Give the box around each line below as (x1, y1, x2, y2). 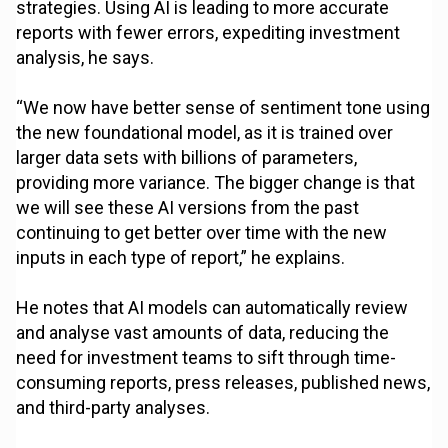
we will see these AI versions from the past (16, 197, 360, 219)
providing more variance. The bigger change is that (16, 172, 416, 194)
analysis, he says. (16, 47, 155, 69)
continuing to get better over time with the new (16, 222, 388, 244)
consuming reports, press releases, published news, (16, 372, 431, 394)
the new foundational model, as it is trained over (16, 122, 394, 144)
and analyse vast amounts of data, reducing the (16, 322, 390, 344)
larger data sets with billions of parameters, (16, 147, 358, 169)
